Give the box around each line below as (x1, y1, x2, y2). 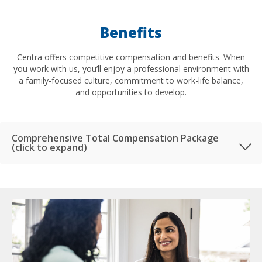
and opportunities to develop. (75, 86, 187, 98)
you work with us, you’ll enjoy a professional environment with (13, 63, 249, 74)
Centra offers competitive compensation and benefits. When (17, 51, 245, 63)
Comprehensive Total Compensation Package (12, 131, 219, 144)
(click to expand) (12, 140, 87, 154)
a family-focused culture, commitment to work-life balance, (19, 74, 243, 86)
